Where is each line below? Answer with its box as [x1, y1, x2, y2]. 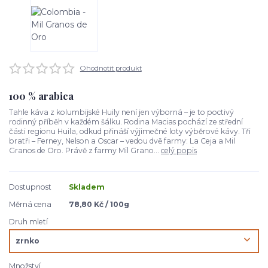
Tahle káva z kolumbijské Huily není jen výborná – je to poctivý [9, 108, 234, 117]
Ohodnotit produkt [80, 63, 142, 72]
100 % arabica [9, 89, 74, 103]
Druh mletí [9, 217, 48, 226]
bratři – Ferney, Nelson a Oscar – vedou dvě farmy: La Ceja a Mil [9, 136, 235, 145]
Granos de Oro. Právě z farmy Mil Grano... [9, 146, 161, 155]
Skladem [69, 182, 105, 191]
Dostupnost [9, 182, 51, 191]
